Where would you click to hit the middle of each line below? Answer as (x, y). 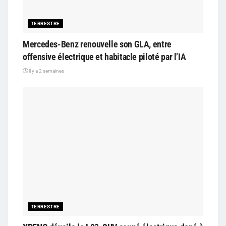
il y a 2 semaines (46, 71)
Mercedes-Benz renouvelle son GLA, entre (97, 44)
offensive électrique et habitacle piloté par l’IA (104, 56)
